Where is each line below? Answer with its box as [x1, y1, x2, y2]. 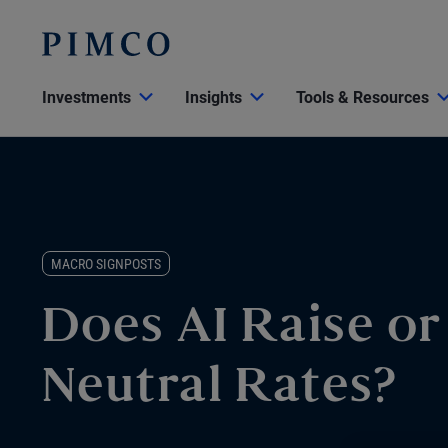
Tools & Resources [296, 88, 429, 107]
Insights [185, 88, 242, 107]
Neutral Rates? [42, 368, 397, 412]
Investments [42, 88, 131, 107]
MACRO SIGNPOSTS [51, 256, 161, 273]
